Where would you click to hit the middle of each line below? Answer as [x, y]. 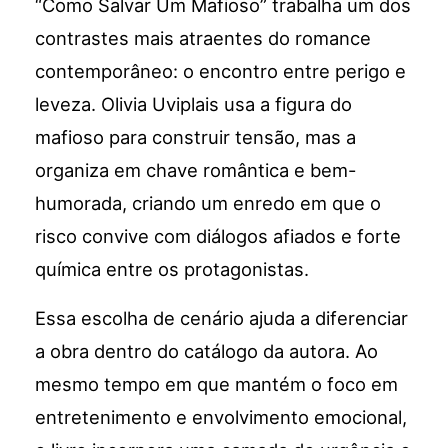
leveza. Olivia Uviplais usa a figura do [194, 104]
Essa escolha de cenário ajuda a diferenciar [222, 318]
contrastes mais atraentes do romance [203, 38]
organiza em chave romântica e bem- [196, 170]
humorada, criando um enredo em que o [208, 203]
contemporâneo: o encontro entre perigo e [221, 71]
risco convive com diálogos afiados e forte [218, 236]
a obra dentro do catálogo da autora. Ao [207, 351]
